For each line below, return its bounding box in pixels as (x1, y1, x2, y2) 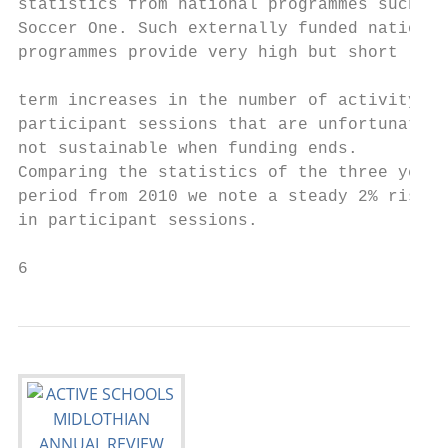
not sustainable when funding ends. (18, 140, 358, 158)
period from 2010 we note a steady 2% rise (18, 188, 428, 206)
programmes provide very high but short (18, 44, 398, 62)
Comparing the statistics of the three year (18, 164, 438, 182)
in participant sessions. (18, 212, 258, 230)
